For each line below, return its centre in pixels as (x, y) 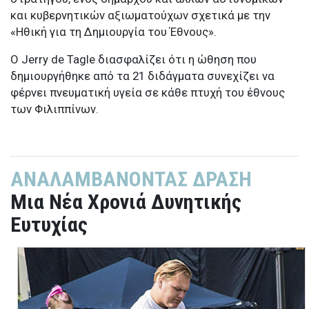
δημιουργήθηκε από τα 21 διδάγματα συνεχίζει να (142, 76)
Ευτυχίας (49, 225)
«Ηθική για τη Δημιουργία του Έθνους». (113, 32)
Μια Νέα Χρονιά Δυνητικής (126, 202)
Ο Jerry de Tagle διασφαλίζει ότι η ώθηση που (133, 60)
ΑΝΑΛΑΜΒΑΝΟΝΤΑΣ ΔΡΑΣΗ (131, 179)
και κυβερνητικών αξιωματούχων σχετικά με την (140, 16)
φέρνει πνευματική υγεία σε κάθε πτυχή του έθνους (148, 93)
